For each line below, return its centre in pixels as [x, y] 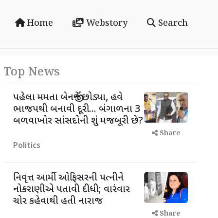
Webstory [105, 23]
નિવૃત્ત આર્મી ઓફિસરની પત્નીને [68, 178]
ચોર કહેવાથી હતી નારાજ [58, 201]
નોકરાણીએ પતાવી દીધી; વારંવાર [72, 190]
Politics [27, 146]
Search [172, 23]
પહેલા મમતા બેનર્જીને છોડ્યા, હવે [68, 98]
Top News [32, 72]
